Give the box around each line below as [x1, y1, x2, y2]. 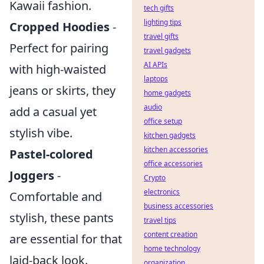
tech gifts [144, 3, 174, 13]
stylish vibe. [9, 125, 72, 141]
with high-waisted [9, 61, 106, 77]
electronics [144, 187, 180, 197]
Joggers [9, 167, 54, 183]
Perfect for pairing [9, 40, 108, 56]
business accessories [144, 201, 213, 211]
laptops [144, 74, 168, 84]
